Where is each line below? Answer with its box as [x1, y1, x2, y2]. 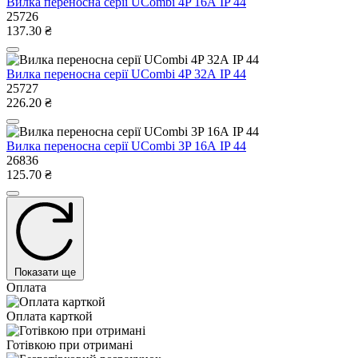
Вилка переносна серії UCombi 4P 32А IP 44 [6, 66, 246, 81]
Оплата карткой [6, 308, 93, 323]
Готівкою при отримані [6, 337, 133, 352]
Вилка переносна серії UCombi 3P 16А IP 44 [6, 138, 246, 153]
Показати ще [14, 265, 76, 278]
